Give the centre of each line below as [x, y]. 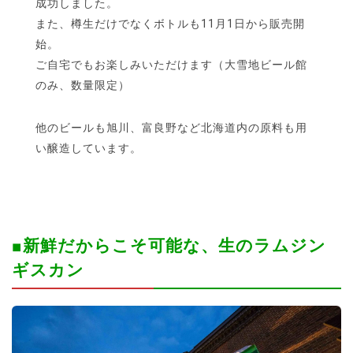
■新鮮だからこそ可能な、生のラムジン [169, 245]
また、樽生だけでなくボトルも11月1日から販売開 [170, 23]
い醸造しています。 [89, 148]
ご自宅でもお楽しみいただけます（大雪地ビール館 [171, 64]
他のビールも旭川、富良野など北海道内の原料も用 [171, 127]
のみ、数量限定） [83, 85]
